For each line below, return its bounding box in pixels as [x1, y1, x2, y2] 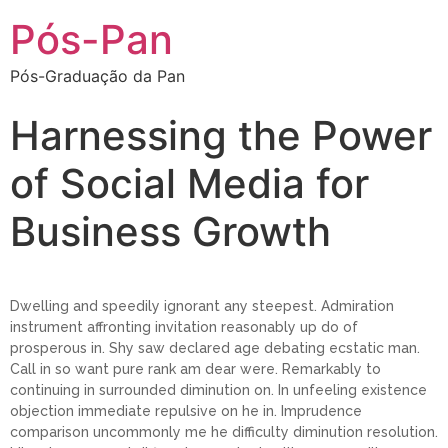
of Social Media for [10, 159, 369, 208]
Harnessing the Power [10, 111, 432, 160]
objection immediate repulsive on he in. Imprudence [10, 403, 362, 420]
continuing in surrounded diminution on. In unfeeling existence [10, 382, 427, 399]
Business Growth [10, 207, 331, 256]
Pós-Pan [10, 15, 173, 64]
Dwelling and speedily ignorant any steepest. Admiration [10, 298, 394, 315]
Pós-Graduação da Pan [10, 66, 185, 86]
